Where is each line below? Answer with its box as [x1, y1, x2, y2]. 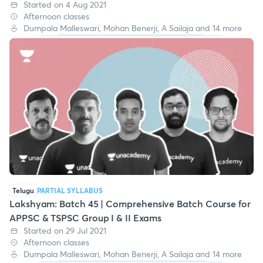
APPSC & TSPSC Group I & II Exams [9, 211, 161, 224]
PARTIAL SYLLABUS [37, 186, 103, 195]
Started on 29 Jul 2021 [23, 225, 106, 237]
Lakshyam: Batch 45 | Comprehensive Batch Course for [9, 197, 251, 210]
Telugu [12, 186, 34, 195]
